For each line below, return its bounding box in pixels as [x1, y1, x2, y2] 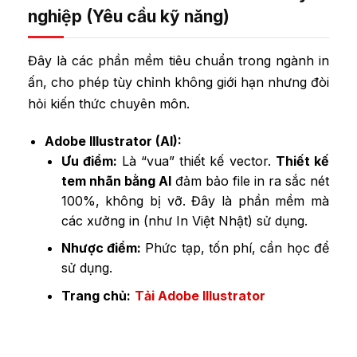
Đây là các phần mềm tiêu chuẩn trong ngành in [28, 52, 329, 69]
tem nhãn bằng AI [61, 172, 171, 189]
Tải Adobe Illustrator [134, 287, 265, 304]
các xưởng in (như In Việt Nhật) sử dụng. [61, 212, 308, 229]
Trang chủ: [61, 287, 131, 304]
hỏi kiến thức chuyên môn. [28, 95, 190, 112]
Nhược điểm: [61, 240, 141, 257]
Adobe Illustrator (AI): [44, 132, 182, 149]
